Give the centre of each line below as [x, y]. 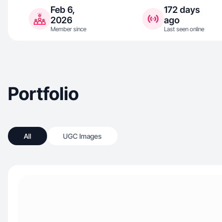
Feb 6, [63, 10]
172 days [182, 10]
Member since [68, 29]
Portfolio [43, 94]
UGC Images [82, 136]
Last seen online [184, 29]
